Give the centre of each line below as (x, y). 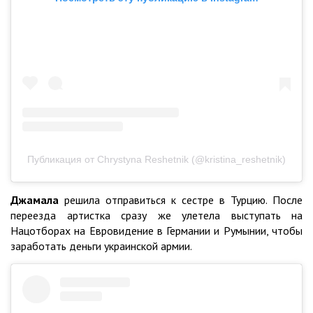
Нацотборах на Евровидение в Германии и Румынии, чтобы (156, 230)
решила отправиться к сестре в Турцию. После (181, 199)
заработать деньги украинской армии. (101, 246)
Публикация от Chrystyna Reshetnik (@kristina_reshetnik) (156, 159)
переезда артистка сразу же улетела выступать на (156, 215)
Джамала (35, 199)
